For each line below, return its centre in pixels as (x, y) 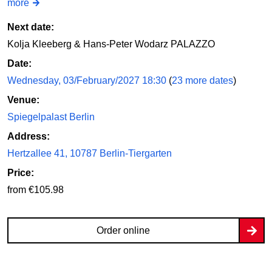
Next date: (31, 27)
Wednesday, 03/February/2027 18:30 (88, 81)
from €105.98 (36, 190)
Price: (21, 173)
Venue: (23, 100)
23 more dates (202, 81)
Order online (123, 231)
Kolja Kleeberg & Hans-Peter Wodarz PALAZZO (111, 44)
